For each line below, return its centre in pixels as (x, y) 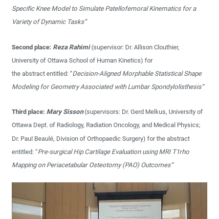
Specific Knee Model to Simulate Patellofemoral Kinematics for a (104, 9)
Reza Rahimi (72, 47)
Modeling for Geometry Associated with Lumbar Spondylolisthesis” (108, 87)
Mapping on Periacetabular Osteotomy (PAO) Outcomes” (92, 165)
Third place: (29, 112)
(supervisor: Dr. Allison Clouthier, (135, 47)
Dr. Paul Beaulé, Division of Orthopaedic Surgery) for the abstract (101, 138)
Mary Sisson (65, 112)
